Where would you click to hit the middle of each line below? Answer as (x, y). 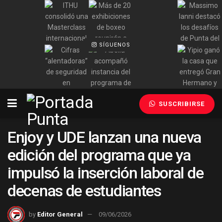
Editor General (60, 214)
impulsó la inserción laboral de (106, 173)
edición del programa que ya (99, 155)
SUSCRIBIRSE (181, 104)
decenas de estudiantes (84, 191)
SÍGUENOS (114, 45)
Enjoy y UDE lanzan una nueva (105, 138)
